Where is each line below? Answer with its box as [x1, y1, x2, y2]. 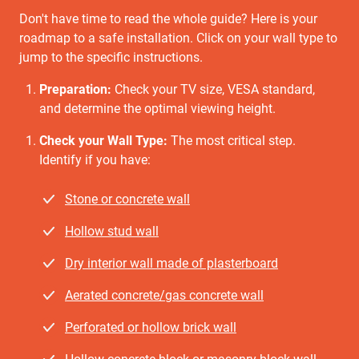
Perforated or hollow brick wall [65, 319, 236, 335]
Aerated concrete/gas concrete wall [65, 287, 264, 303]
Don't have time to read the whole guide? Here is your [19, 11, 317, 26]
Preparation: [39, 82, 111, 97]
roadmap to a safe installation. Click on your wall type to [19, 30, 337, 46]
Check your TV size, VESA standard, [111, 82, 315, 97]
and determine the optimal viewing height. [39, 101, 279, 116]
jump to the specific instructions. [19, 50, 203, 65]
